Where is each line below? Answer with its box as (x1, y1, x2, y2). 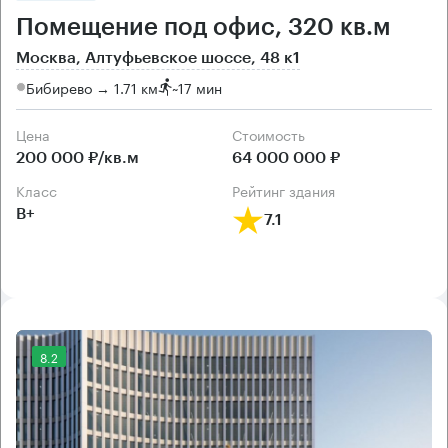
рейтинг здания (240, 179, 335, 202)
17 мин (178, 75, 222, 98)
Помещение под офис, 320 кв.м (16, 15, 391, 40)
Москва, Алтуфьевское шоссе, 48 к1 (16, 50, 300, 67)
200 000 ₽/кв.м (16, 150, 139, 167)
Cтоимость (242, 123, 305, 146)
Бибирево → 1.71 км (26, 75, 158, 98)
